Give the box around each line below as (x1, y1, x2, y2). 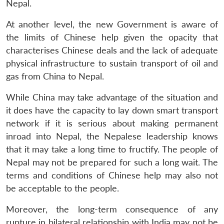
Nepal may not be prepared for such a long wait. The (6, 156, 218, 167)
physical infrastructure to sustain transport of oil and (6, 57, 218, 68)
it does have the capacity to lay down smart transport (6, 104, 218, 115)
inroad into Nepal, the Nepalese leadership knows (6, 130, 218, 141)
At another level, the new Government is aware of (6, 18, 218, 29)
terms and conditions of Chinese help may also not (6, 169, 218, 180)
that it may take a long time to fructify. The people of (6, 143, 218, 154)
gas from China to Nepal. (6, 70, 104, 81)
